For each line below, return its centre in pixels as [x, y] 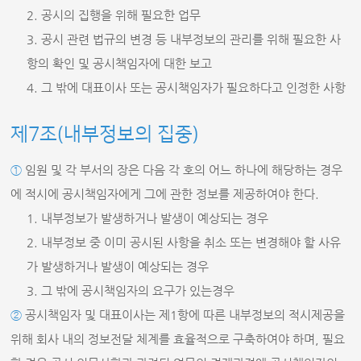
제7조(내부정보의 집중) [105, 135]
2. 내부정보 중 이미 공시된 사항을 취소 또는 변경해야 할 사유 [184, 242]
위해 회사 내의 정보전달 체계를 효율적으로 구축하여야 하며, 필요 [178, 339]
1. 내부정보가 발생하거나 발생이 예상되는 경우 [148, 218]
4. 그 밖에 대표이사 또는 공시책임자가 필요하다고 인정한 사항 [187, 87]
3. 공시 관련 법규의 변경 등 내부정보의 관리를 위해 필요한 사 [184, 39]
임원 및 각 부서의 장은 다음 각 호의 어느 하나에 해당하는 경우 [183, 170]
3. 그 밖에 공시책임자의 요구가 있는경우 [131, 290]
